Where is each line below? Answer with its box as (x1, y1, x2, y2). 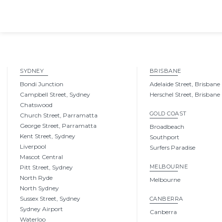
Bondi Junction (20, 80, 63, 88)
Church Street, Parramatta (20, 111, 98, 119)
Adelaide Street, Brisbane (149, 80, 220, 88)
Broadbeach (149, 123, 184, 131)
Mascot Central (20, 153, 63, 161)
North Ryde (20, 174, 53, 182)
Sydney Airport (20, 205, 63, 213)
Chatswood (20, 101, 53, 109)
